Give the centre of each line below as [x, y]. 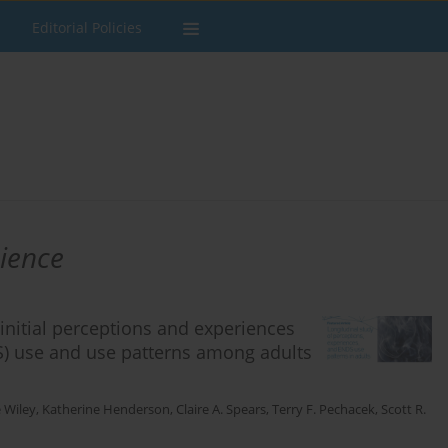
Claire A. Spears [221, 410]
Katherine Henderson [106, 410]
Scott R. [403, 410]
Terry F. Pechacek [323, 410]
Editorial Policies [87, 27]
